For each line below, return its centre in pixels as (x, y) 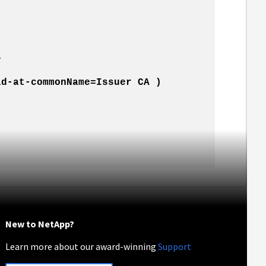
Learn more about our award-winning (82, 246)
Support (175, 246)
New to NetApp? (40, 224)
